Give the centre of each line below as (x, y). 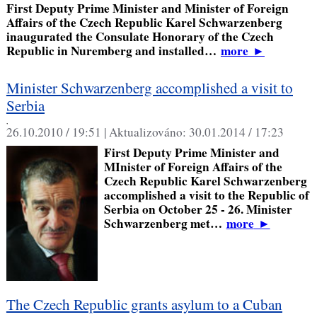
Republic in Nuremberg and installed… (113, 51)
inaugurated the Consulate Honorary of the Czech (140, 36)
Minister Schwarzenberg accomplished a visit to (149, 88)
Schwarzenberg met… (165, 223)
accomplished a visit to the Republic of (206, 195)
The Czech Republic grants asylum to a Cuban (144, 305)
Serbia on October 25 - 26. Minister (198, 209)
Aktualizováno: (149, 132)
